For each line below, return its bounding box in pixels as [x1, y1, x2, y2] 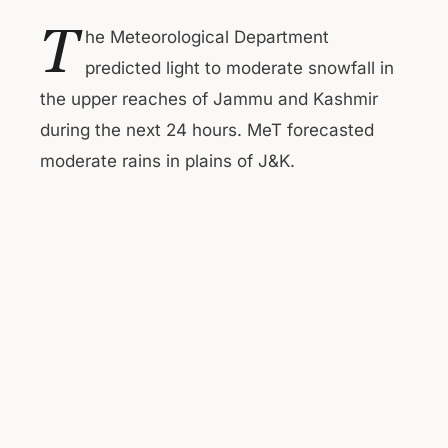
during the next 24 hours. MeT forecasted [40, 120, 374, 140]
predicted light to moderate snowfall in [85, 58, 394, 78]
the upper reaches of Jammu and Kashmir [40, 89, 378, 109]
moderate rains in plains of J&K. [40, 151, 295, 171]
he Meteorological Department [85, 27, 329, 47]
